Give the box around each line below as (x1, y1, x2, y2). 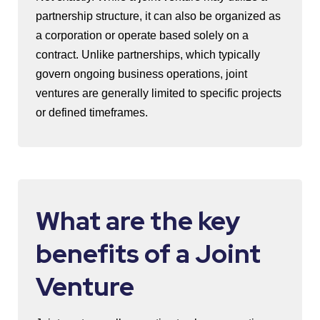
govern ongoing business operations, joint (36, 68, 247, 80)
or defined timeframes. (36, 106, 148, 119)
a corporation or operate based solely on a (36, 29, 249, 41)
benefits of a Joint (36, 236, 261, 271)
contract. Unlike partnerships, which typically (36, 49, 260, 61)
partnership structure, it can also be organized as (36, 10, 281, 22)
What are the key (36, 204, 240, 238)
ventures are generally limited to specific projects (36, 87, 281, 99)
